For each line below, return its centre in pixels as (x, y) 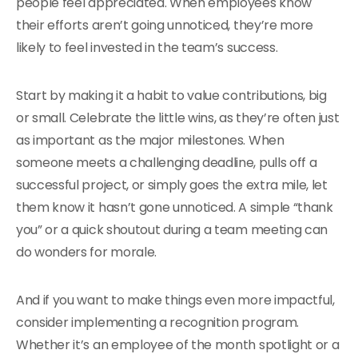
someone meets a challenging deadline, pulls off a (167, 163)
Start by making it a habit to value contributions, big (171, 95)
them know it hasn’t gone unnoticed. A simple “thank (175, 207)
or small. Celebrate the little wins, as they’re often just (178, 118)
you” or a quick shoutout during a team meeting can (172, 230)
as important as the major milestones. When (150, 140)
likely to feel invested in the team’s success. (147, 48)
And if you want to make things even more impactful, (175, 300)
